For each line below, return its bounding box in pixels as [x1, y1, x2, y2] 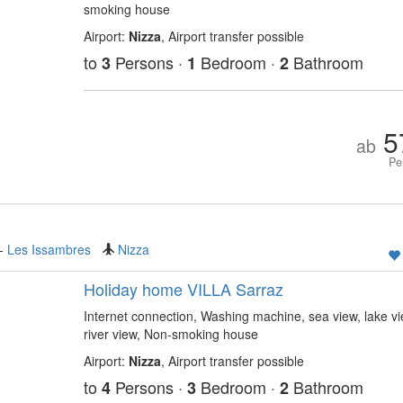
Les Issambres [7, 240, 91, 258]
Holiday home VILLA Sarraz [83, 277, 283, 300]
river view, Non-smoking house [83, 325, 258, 343]
